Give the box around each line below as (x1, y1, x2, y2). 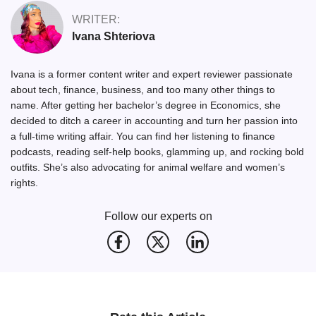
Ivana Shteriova (72, 30, 155, 43)
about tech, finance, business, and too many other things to (11, 83, 275, 95)
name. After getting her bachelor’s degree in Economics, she (11, 99, 281, 111)
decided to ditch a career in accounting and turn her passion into (11, 114, 298, 126)
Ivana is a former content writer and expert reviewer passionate (11, 68, 293, 80)
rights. (11, 176, 38, 188)
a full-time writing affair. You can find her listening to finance (11, 130, 275, 142)
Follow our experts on (104, 209, 212, 222)
